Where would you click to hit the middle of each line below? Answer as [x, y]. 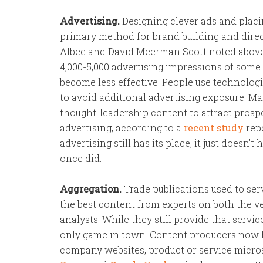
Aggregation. [91, 189]
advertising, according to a [122, 128]
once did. [81, 158]
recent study [214, 128]
